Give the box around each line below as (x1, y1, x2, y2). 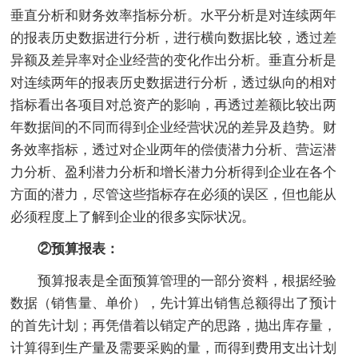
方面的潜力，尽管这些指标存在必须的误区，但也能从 (10, 186, 337, 202)
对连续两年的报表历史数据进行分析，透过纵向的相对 (10, 74, 337, 90)
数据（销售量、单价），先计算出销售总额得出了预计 (10, 295, 337, 311)
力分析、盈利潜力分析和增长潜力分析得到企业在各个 (10, 164, 337, 180)
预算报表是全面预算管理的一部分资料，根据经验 (10, 272, 337, 288)
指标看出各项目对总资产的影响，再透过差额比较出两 (10, 97, 337, 113)
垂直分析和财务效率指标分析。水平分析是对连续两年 (10, 7, 337, 23)
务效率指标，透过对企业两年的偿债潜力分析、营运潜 (10, 141, 337, 157)
